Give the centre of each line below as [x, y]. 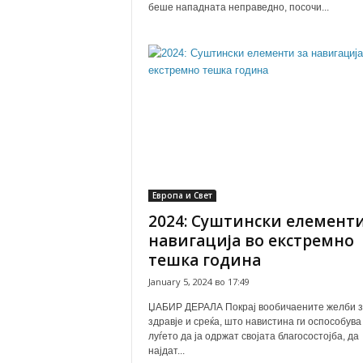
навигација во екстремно [251, 241]
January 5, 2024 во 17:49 [199, 282]
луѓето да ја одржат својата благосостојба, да [253, 336]
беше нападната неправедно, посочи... [238, 7]
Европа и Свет [182, 195]
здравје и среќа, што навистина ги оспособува [254, 322]
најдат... [166, 351]
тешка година [204, 260]
